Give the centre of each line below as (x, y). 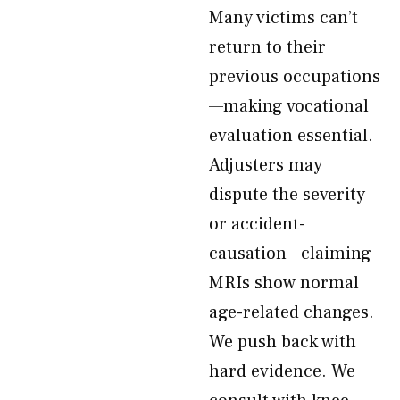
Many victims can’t (283, 18)
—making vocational (289, 106)
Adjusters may (266, 165)
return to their (267, 47)
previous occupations (295, 77)
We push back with (283, 342)
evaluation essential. (291, 136)
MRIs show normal (284, 283)
